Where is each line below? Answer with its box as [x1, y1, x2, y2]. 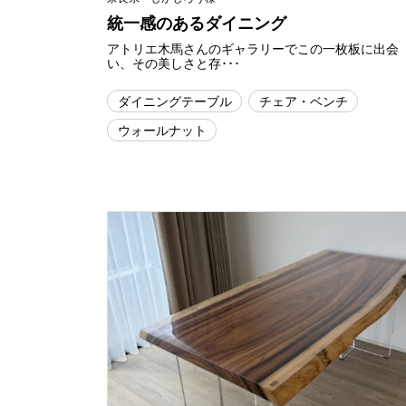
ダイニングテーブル [117, 92, 232, 109]
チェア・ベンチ [258, 92, 348, 109]
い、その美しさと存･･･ [107, 55, 240, 72]
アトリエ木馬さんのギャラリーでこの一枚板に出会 [107, 41, 399, 57]
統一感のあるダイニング [107, 14, 286, 34]
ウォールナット [117, 121, 207, 138]
